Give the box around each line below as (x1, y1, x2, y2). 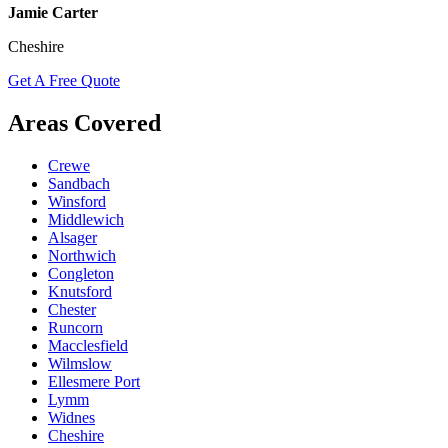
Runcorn (48, 318, 103, 336)
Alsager (48, 228, 97, 246)
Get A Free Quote (8, 71, 120, 89)
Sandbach (48, 174, 110, 192)
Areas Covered (8, 109, 161, 136)
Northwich (48, 246, 116, 264)
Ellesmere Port (48, 372, 140, 390)
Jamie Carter (8, 3, 98, 21)
